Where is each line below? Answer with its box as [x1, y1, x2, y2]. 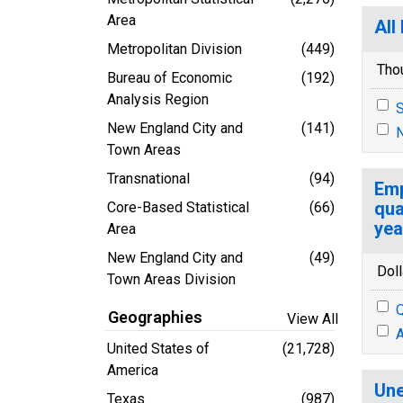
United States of [107, 339, 210, 357]
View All [287, 309, 338, 327]
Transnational [107, 169, 190, 187]
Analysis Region [107, 90, 209, 108]
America [107, 361, 158, 379]
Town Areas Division [107, 270, 236, 288]
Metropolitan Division [107, 40, 242, 58]
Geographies [108, 307, 202, 327]
